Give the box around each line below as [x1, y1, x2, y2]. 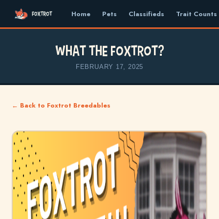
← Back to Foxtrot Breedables [12, 101, 110, 110]
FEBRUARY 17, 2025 [75, 63, 144, 70]
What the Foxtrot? [55, 42, 164, 59]
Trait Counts [176, 9, 217, 19]
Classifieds [129, 9, 164, 19]
